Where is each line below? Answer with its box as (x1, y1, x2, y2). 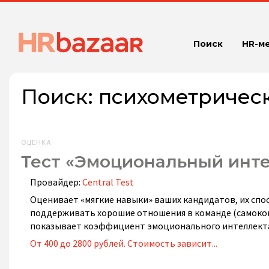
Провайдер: (30, 176, 82, 188)
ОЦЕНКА (21, 138, 52, 147)
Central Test (82, 176, 134, 188)
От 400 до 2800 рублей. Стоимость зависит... (30, 237, 217, 249)
